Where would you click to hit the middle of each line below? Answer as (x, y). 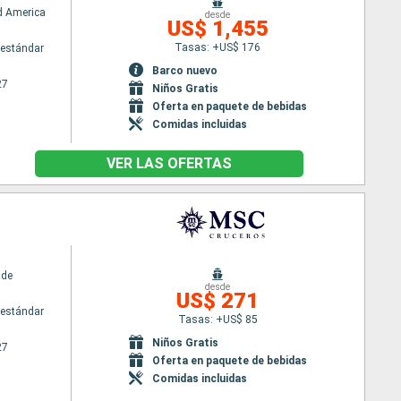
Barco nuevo (184, 70)
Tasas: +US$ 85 (218, 319)
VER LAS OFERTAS (169, 163)
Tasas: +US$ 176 (218, 47)
